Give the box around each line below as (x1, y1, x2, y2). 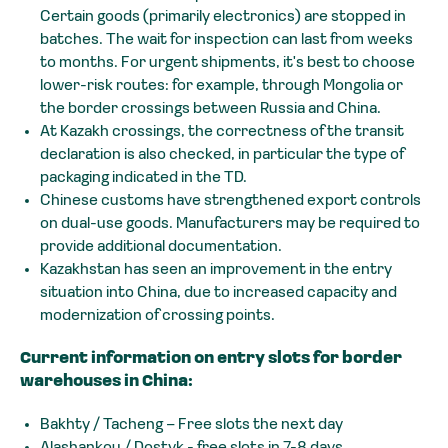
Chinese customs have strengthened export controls (40, 192, 421, 209)
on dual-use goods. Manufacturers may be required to (40, 215, 420, 232)
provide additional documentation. (40, 238, 282, 255)
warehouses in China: (20, 373, 193, 390)
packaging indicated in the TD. (40, 169, 247, 186)
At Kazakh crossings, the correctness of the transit (40, 123, 404, 140)
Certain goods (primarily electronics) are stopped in (40, 8, 406, 25)
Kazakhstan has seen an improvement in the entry (40, 261, 392, 278)
